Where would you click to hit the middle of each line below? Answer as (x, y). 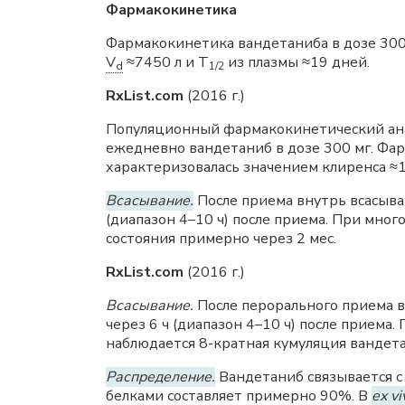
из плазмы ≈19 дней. (297, 62)
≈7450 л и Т (166, 62)
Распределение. (160, 377)
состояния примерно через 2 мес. (221, 239)
